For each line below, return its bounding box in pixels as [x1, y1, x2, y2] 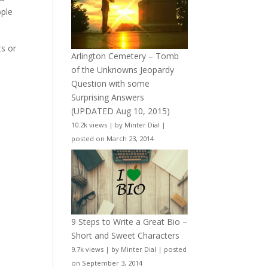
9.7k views [71, 245, 104, 254]
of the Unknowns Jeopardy [71, 63, 175, 75]
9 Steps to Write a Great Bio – [71, 216, 188, 228]
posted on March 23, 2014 [71, 133, 154, 143]
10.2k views [71, 120, 108, 129]
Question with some [71, 77, 150, 89]
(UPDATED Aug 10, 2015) [71, 105, 170, 117]
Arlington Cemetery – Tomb [71, 50, 179, 62]
